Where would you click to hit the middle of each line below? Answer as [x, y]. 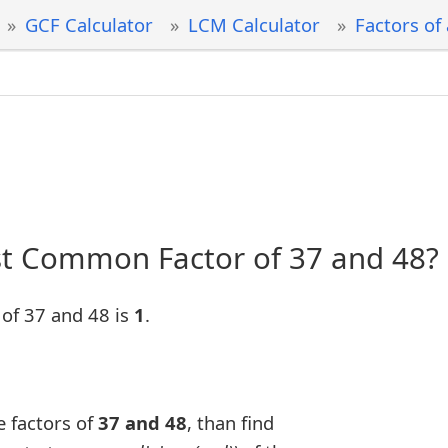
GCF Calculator [88, 24]
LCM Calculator [253, 24]
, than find [230, 423]
